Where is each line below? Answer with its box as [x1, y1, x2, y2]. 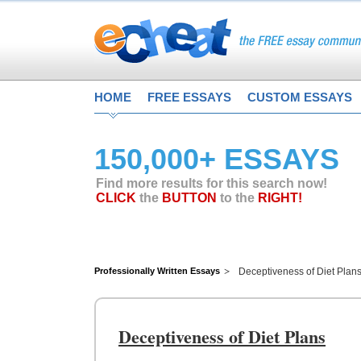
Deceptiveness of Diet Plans [118, 323, 326, 350]
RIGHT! [258, 191, 302, 205]
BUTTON [162, 191, 217, 205]
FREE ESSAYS [147, 90, 231, 104]
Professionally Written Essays [94, 266, 220, 276]
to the [217, 191, 258, 205]
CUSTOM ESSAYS [247, 90, 352, 104]
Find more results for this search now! [96, 176, 327, 190]
